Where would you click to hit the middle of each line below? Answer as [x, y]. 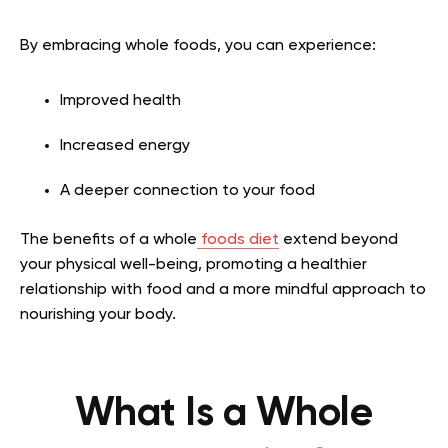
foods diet [238, 239]
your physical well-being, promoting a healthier [193, 264]
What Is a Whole [224, 413]
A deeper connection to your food [187, 190]
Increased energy [125, 145]
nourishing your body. [98, 314]
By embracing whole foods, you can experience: [198, 45]
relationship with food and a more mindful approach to [223, 289]
